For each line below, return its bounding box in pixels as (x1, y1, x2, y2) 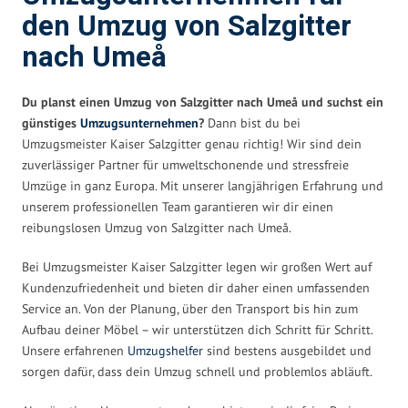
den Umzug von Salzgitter (22, 5, 352, 47)
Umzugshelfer (127, 342, 203, 359)
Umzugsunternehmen (80, 114, 199, 131)
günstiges (22, 114, 80, 131)
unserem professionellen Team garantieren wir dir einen (22, 198, 333, 215)
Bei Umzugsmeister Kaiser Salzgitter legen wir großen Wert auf (22, 258, 372, 275)
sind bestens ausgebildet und (203, 342, 372, 359)
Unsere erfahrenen (22, 342, 127, 359)
